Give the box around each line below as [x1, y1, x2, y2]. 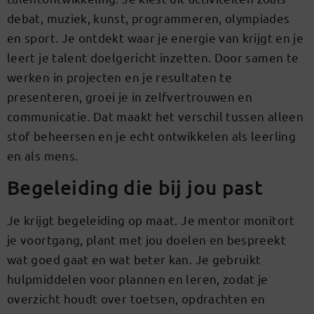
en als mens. [7, 148, 78, 163]
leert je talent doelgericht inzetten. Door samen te [7, 50, 299, 65]
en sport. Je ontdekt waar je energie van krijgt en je [7, 30, 304, 46]
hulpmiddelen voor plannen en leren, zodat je [7, 271, 268, 286]
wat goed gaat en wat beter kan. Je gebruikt [7, 251, 261, 266]
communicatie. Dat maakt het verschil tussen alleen [7, 109, 303, 124]
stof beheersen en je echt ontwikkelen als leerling [7, 128, 296, 144]
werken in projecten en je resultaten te [7, 69, 233, 85]
